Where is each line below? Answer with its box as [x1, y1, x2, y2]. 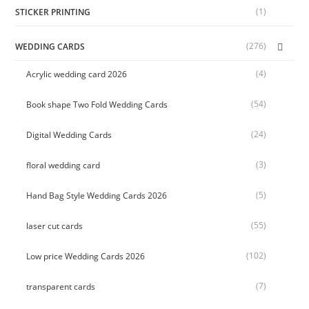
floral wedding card [26, 159, 101, 172]
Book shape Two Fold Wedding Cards [26, 99, 168, 111]
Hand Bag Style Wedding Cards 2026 [26, 190, 168, 202]
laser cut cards [26, 220, 83, 232]
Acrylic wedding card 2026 [26, 68, 128, 81]
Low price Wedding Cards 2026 [26, 250, 146, 263]
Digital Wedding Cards [26, 129, 112, 141]
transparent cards [26, 281, 96, 293]
